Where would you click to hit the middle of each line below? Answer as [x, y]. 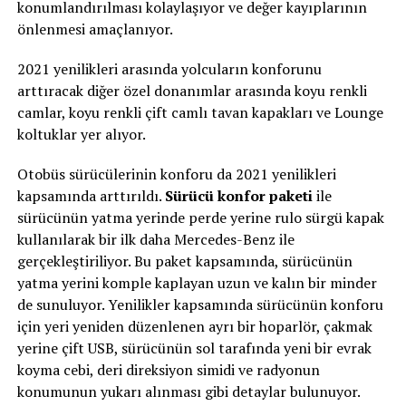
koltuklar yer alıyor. [81, 134]
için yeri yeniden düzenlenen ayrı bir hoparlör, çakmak [194, 326]
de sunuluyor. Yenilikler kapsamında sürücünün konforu [200, 304]
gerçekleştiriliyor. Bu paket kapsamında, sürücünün [184, 261]
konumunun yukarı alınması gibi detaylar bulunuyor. [188, 391]
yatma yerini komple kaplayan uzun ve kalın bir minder [197, 283]
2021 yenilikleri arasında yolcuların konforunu [169, 69]
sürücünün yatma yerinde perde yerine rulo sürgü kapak [200, 217]
